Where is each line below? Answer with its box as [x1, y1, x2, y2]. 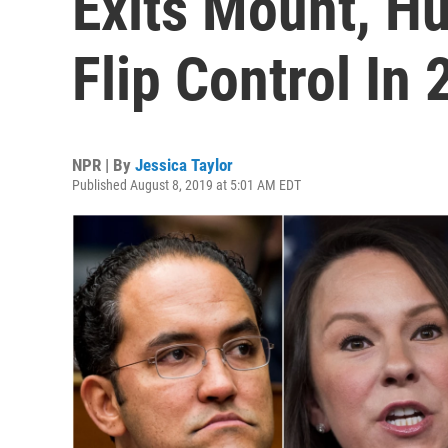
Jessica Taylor [135, 155, 233, 175]
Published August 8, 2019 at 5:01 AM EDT [72, 177, 301, 193]
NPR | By [72, 155, 135, 175]
